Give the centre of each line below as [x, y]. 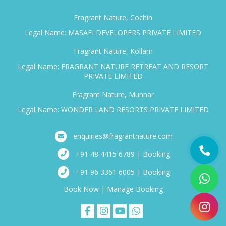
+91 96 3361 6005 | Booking [123, 172]
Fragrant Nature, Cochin [113, 17]
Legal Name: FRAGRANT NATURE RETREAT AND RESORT [113, 66]
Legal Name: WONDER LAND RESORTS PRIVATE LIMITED [113, 109]
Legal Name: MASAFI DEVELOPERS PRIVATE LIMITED [113, 32]
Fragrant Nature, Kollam [113, 51]
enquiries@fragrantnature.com [123, 136]
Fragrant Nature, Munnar [113, 94]
